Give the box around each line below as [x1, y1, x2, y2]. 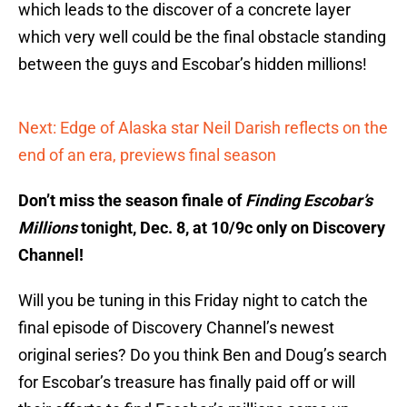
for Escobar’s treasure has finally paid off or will [18, 372, 355, 392]
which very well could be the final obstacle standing [18, 27, 386, 47]
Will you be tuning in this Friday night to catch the [18, 291, 368, 311]
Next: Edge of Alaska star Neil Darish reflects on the [18, 118, 388, 138]
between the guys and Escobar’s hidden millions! [18, 55, 367, 74]
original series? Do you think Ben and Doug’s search [18, 345, 387, 365]
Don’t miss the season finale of [18, 191, 245, 211]
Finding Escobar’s [245, 191, 372, 211]
